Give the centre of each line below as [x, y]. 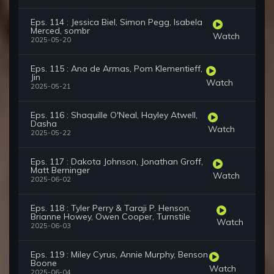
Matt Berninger [60, 170]
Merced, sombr [60, 31]
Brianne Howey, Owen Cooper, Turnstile [110, 217]
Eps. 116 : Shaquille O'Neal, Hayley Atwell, [114, 115]
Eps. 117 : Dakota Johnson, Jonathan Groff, [117, 162]
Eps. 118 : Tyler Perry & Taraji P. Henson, [111, 208]
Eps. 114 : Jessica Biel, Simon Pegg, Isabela [117, 22]
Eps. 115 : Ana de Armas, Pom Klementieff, [117, 69]
